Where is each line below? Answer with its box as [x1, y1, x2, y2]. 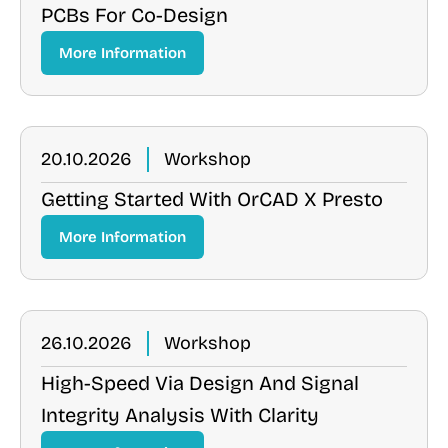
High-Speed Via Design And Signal [41, 371, 359, 395]
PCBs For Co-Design [41, 3, 228, 27]
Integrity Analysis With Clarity [41, 403, 319, 427]
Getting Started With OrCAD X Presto [41, 187, 383, 211]
